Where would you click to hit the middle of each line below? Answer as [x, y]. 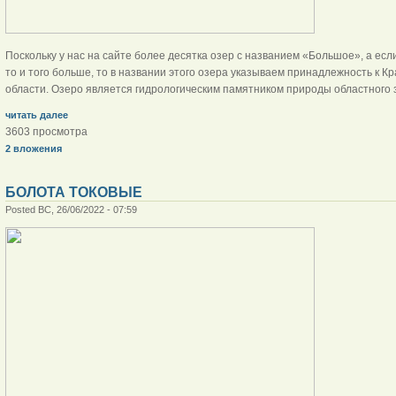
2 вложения [33, 148]
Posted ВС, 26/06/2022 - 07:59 [71, 209]
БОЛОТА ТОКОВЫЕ [73, 192]
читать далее [36, 114]
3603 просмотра [46, 131]
